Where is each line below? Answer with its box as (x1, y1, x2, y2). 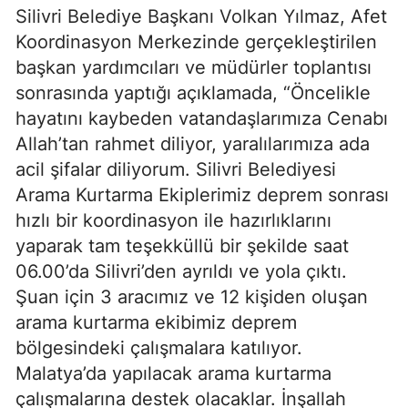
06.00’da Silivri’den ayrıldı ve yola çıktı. (15, 260, 347, 283)
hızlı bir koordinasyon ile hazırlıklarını (15, 209, 331, 232)
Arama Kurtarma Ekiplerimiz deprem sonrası (15, 184, 389, 207)
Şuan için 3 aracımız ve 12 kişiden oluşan (15, 286, 368, 309)
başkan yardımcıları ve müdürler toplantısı (15, 56, 372, 79)
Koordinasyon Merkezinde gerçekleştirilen (15, 31, 377, 54)
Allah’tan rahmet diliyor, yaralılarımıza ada (15, 133, 370, 156)
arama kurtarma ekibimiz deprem (15, 311, 297, 334)
